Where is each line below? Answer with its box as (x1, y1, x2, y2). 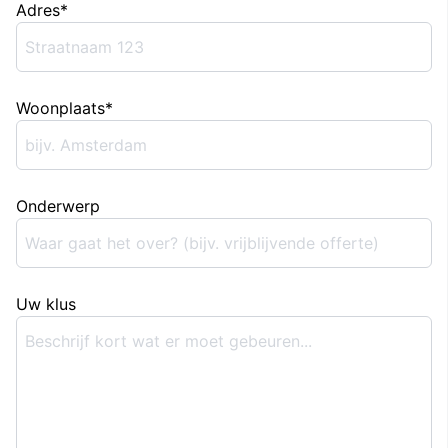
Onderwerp (16, 196, 100, 216)
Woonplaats (16, 98, 105, 118)
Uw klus (16, 294, 76, 314)
